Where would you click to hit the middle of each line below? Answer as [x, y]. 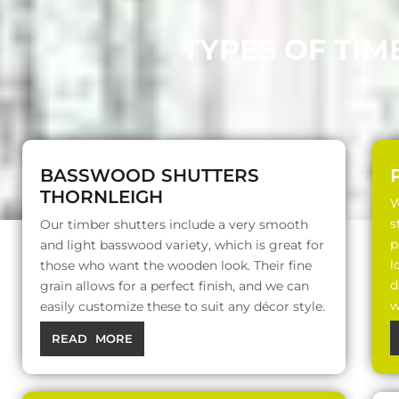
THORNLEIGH [102, 197]
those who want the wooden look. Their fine [176, 266]
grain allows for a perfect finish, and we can [175, 286]
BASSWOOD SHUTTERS [150, 176]
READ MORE [92, 339]
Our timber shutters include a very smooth [174, 225]
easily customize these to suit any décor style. [183, 307]
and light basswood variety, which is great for [182, 245]
